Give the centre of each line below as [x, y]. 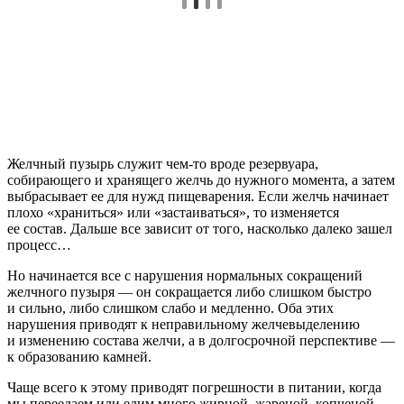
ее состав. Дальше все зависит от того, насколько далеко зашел [200, 228]
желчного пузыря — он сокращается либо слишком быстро [189, 291]
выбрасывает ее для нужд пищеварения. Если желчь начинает [198, 196]
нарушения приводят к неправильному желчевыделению [184, 324]
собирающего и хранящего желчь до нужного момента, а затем [201, 179]
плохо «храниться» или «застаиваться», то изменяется [173, 212]
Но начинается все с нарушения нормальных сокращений [185, 275]
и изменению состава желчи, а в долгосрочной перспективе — [201, 340]
